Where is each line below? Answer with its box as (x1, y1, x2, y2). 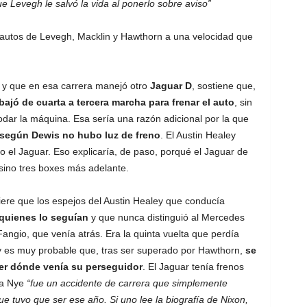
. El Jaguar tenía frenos (142, 261, 244, 272)
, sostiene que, (191, 80, 256, 91)
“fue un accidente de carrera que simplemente (26, 278, 228, 288)
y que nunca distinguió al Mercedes (88, 212, 245, 223)
